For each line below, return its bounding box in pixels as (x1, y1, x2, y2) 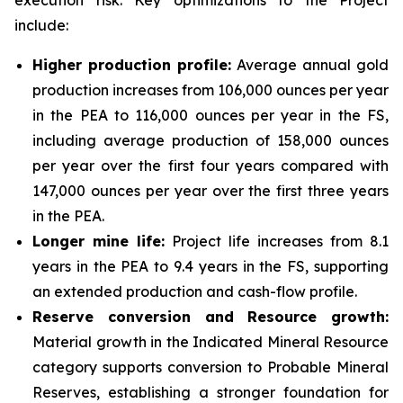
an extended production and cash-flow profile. (32, 282, 357, 301)
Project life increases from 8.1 (165, 232, 389, 251)
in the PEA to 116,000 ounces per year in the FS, (32, 106, 389, 125)
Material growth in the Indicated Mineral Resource (32, 333, 389, 352)
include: (14, 16, 68, 35)
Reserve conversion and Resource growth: (32, 308, 389, 327)
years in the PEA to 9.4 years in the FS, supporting (32, 257, 389, 276)
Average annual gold (231, 56, 389, 75)
